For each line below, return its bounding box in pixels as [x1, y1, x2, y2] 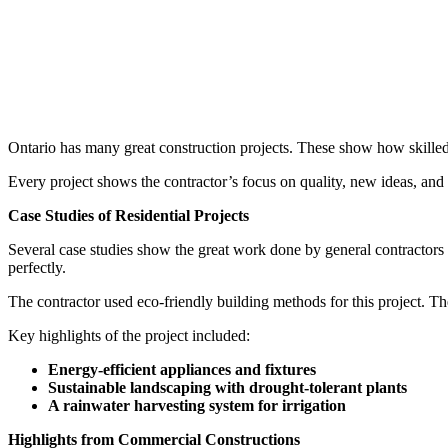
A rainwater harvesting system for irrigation [48, 396, 346, 414]
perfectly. [8, 258, 66, 276]
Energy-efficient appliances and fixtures [48, 360, 316, 378]
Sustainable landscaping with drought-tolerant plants [48, 378, 407, 396]
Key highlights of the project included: [8, 326, 250, 344]
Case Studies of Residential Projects [8, 206, 249, 224]
